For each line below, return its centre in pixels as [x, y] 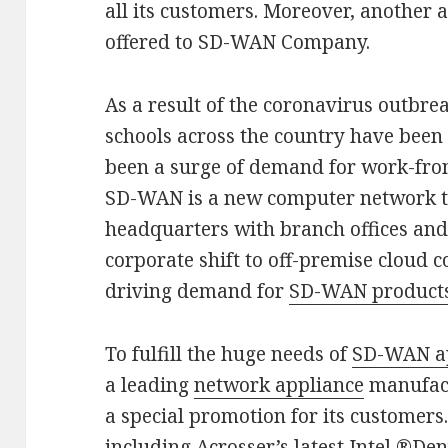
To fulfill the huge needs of [229, 354]
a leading [150, 385]
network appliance [279, 385]
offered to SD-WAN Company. [238, 42]
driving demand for [197, 291]
